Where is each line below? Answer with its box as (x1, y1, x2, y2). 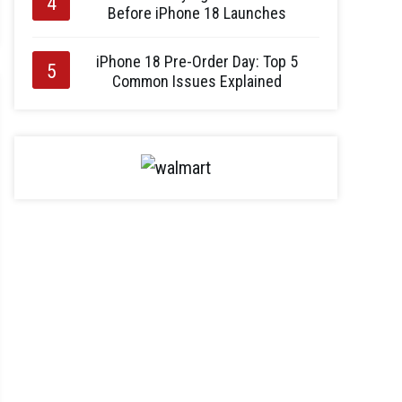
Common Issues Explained (112, 72, 282, 91)
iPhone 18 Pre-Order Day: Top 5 (96, 52, 298, 71)
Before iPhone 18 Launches (108, 4, 286, 22)
